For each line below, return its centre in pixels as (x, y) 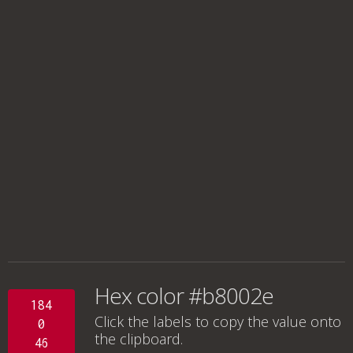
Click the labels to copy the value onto (218, 321)
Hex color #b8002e (184, 295)
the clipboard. (139, 339)
